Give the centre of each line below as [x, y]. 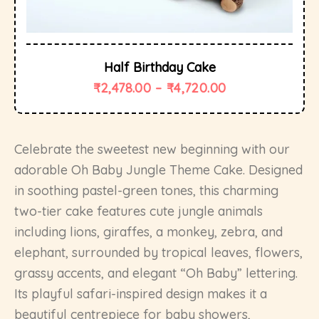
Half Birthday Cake [159, 68]
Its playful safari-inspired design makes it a [141, 294]
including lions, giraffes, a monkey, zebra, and [148, 232]
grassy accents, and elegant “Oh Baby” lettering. [156, 273]
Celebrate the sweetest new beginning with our [152, 150]
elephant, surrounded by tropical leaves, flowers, [158, 253]
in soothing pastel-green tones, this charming [146, 191]
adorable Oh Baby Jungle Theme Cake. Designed [158, 170]
